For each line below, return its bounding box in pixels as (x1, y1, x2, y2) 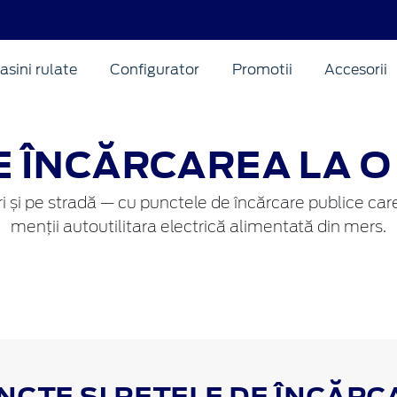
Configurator (109, 60, 199, 78)
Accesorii (324, 60, 388, 78)
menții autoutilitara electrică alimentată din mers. (11, 219, 386, 236)
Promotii (231, 60, 292, 78)
